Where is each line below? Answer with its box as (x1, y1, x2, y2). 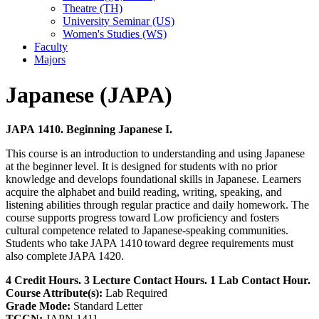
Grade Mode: (6, 300, 70, 313)
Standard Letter (70, 300, 142, 313)
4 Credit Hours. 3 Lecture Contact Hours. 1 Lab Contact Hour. (6, 274, 310, 287)
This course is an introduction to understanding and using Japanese (6, 147, 305, 160)
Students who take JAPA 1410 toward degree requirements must (6, 237, 293, 250)
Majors (34, 53, 66, 66)
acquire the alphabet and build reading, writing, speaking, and (6, 186, 282, 199)
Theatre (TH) (63, 2, 122, 15)
